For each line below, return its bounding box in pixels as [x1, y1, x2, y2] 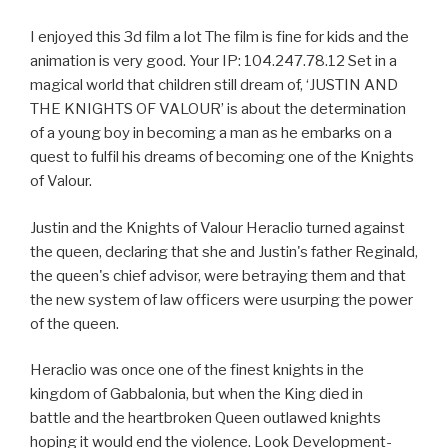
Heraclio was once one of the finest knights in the [30, 361, 364, 380]
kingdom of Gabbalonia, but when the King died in [30, 385, 363, 404]
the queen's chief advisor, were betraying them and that [30, 266, 406, 285]
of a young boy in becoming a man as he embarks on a [30, 124, 392, 143]
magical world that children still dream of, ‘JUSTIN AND [30, 76, 398, 95]
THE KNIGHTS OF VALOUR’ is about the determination [30, 100, 406, 119]
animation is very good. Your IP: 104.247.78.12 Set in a [30, 52, 397, 71]
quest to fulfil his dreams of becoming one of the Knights [30, 148, 414, 167]
